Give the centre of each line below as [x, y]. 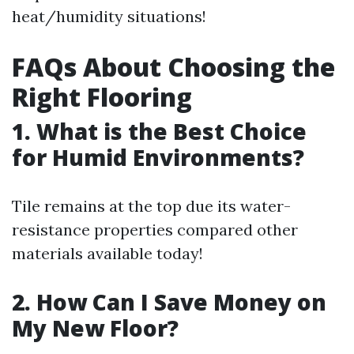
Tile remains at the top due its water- [151, 206]
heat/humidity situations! [109, 16]
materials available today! [107, 253]
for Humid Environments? [158, 157]
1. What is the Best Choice [159, 131]
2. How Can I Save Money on [169, 302]
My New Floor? [95, 328]
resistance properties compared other [155, 230]
